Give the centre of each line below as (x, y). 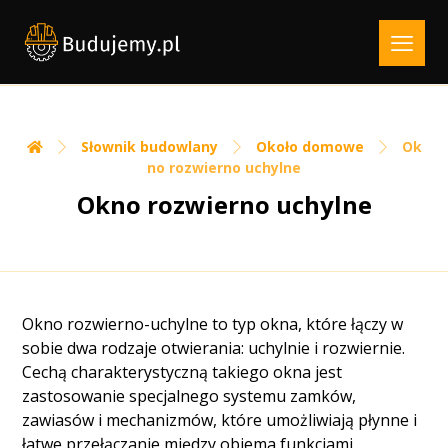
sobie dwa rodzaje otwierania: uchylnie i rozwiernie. (214, 348)
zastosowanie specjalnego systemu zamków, (189, 396)
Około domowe (309, 146)
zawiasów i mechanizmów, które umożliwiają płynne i (220, 420)
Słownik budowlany (149, 146)
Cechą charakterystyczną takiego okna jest (182, 372)
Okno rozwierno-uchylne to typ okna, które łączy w (213, 324)
